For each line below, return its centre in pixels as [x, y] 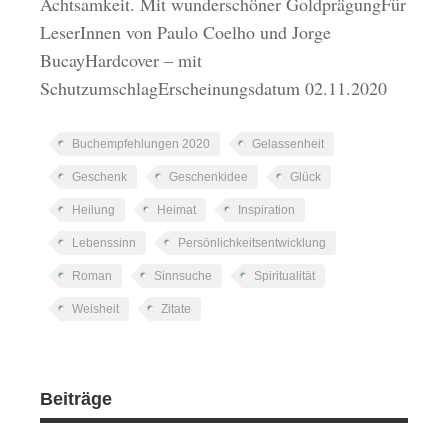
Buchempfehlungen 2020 [141, 143]
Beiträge [76, 398]
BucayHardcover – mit [121, 59]
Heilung [94, 209]
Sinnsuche [183, 275]
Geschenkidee [209, 176]
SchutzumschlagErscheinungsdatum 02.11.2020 [214, 87]
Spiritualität [285, 275]
